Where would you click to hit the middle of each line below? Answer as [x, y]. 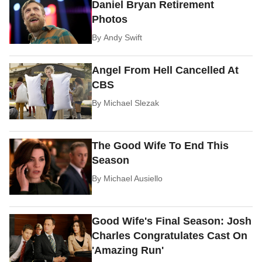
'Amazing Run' [128, 250]
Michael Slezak [132, 103]
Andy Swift [123, 37]
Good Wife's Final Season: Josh [172, 221]
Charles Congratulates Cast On [170, 235]
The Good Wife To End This [161, 146]
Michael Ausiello [133, 179]
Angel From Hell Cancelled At [166, 70]
